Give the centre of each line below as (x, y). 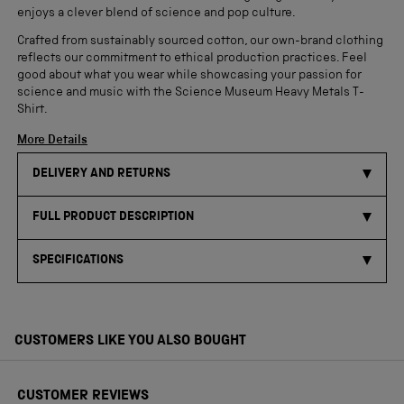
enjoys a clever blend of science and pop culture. (156, 13)
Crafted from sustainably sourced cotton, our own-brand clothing (200, 41)
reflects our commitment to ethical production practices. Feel (192, 58)
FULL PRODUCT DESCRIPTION (113, 217)
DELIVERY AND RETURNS (101, 174)
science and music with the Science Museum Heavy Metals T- (191, 92)
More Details (52, 140)
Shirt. (32, 110)
